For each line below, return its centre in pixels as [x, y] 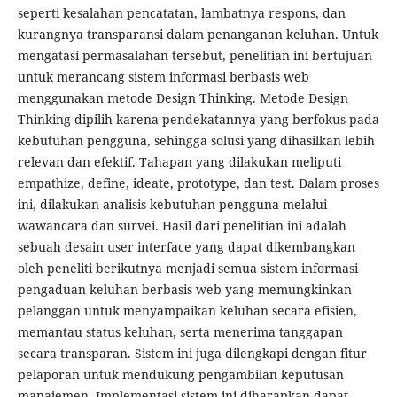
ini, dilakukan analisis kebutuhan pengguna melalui [172, 205]
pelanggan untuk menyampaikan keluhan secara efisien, [187, 311]
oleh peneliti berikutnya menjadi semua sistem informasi [187, 269]
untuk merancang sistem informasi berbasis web [163, 77]
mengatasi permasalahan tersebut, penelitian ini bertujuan [195, 56]
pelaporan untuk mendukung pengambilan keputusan [180, 375]
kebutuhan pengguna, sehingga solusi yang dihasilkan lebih [196, 141]
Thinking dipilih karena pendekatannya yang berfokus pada [198, 120]
